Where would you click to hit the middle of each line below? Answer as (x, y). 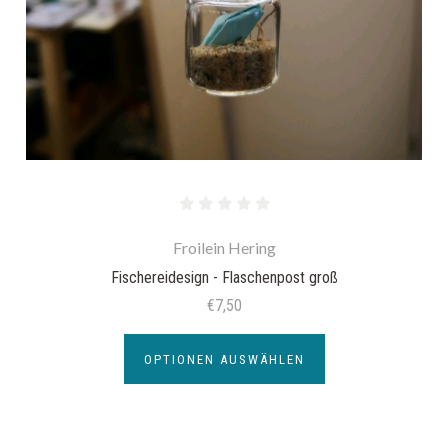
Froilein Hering (224, 248)
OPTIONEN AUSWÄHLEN (224, 360)
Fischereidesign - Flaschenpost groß (224, 277)
